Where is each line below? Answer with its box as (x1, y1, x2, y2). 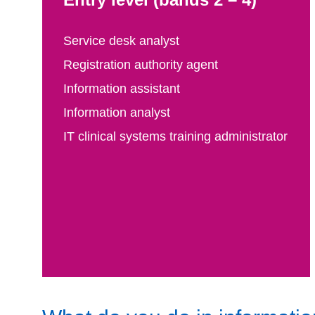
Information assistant (63, 82, 187, 96)
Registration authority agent (63, 58, 218, 72)
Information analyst (63, 105, 170, 120)
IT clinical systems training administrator (63, 129, 288, 143)
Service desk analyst (63, 34, 179, 48)
